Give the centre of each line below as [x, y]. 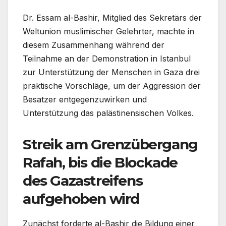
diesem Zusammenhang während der [94, 45]
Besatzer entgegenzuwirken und [85, 100]
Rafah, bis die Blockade [100, 163]
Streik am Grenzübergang [110, 145]
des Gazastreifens [83, 181]
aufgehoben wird [81, 199]
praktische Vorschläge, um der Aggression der [112, 86]
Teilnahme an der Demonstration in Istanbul [107, 59]
